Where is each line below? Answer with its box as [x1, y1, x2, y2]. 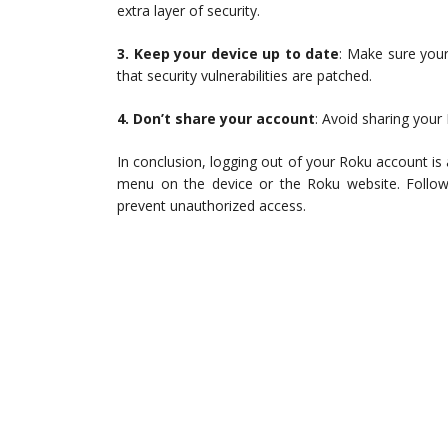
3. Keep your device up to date [117, 44, 340, 64]
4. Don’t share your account [117, 109, 315, 129]
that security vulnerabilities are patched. [117, 66, 372, 86]
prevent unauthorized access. [117, 196, 306, 216]
